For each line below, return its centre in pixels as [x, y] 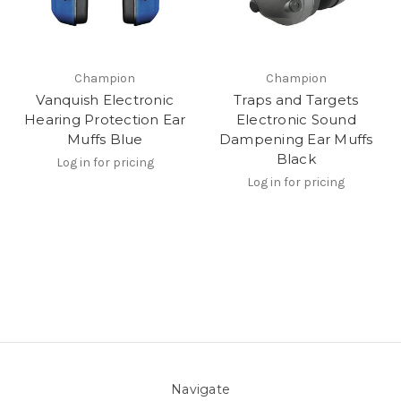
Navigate [200, 389]
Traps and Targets [296, 99]
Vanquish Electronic [105, 99]
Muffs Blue [105, 139]
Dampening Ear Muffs [296, 139]
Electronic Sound [296, 119]
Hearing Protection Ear [105, 119]
